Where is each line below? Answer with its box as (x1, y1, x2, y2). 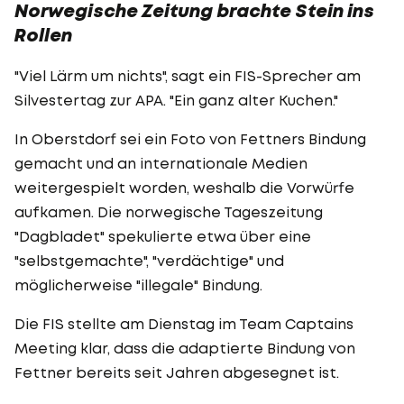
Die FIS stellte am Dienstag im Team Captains (14, 314, 353, 333)
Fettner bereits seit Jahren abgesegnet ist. (14, 363, 339, 381)
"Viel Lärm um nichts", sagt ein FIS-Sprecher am (14, 66, 361, 85)
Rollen (14, 23, 72, 47)
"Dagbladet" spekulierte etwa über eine (14, 226, 311, 245)
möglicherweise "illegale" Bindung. (14, 275, 262, 294)
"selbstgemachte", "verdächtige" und (14, 251, 284, 270)
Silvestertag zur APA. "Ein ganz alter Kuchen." (14, 90, 338, 109)
